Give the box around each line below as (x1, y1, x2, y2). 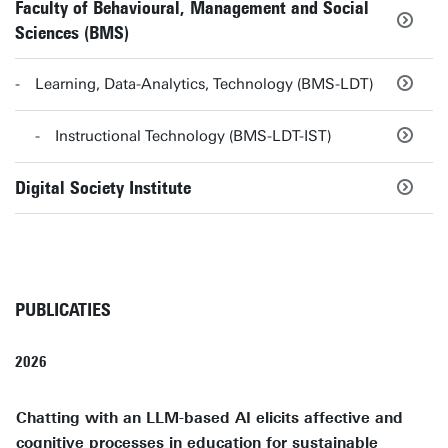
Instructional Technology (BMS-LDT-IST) (55, 127, 332, 145)
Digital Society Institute (15, 176, 191, 199)
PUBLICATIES (15, 299, 111, 321)
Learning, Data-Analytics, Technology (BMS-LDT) (35, 75, 374, 93)
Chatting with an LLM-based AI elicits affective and (16, 409, 403, 427)
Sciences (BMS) (15, 22, 129, 44)
